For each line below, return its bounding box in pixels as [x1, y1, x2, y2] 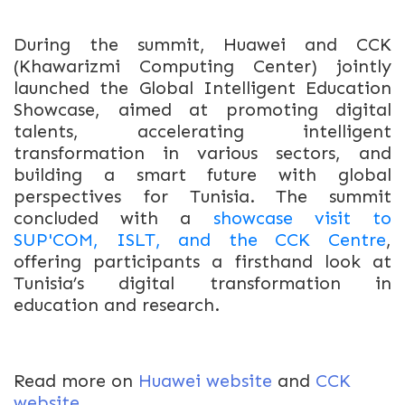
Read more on [14, 370, 133, 391]
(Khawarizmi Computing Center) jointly [14, 55, 391, 77]
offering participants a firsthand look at [14, 250, 391, 272]
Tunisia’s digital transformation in [14, 272, 391, 294]
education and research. [14, 294, 220, 316]
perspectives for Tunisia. [14, 185, 255, 207]
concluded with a [14, 207, 213, 229]
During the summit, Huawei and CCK [14, 33, 391, 55]
